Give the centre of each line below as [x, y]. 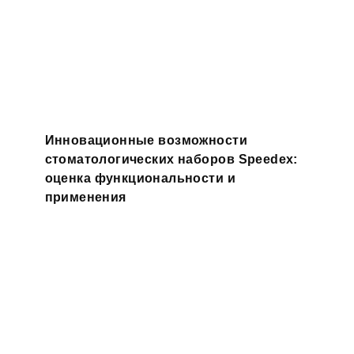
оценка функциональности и [140, 178]
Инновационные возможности [146, 140]
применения [85, 197]
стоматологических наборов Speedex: [171, 159]
